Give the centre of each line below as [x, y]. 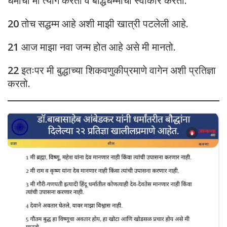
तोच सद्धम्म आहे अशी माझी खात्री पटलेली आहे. [104, 24]
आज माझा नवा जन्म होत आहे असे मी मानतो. [97, 47]
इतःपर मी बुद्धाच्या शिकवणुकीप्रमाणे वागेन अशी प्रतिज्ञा [119, 70]
